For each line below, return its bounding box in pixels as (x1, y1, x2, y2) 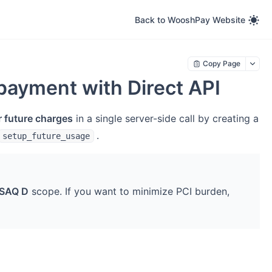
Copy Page (203, 59, 240, 68)
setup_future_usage (2, 131, 90, 141)
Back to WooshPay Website (135, 14, 245, 25)
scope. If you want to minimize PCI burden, (29, 185, 229, 197)
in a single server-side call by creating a (73, 112, 259, 124)
